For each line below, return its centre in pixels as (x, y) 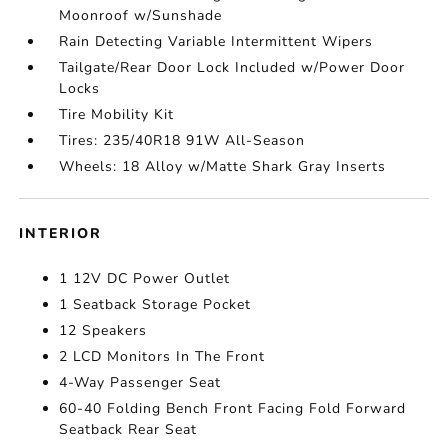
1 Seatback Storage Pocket (155, 304)
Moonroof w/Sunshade (141, 15)
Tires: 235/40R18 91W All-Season (182, 140)
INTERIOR (61, 233)
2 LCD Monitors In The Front (162, 356)
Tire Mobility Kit (117, 114)
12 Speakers (103, 330)
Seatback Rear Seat (128, 429)
